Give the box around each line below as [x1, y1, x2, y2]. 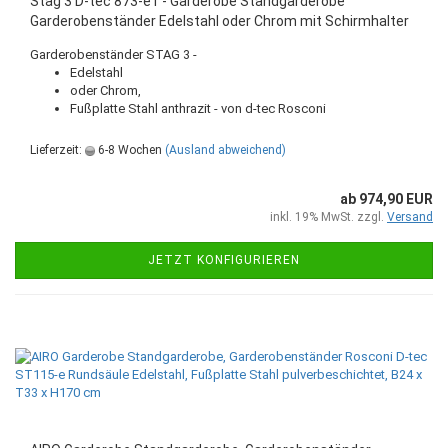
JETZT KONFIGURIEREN [148, 253, 300, 267]
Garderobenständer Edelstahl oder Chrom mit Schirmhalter [30, 13, 409, 29]
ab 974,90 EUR [340, 191, 433, 207]
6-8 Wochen [95, 143, 162, 157]
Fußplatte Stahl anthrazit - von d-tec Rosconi [70, 101, 326, 116]
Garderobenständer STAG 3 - [30, 47, 197, 62]
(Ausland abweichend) [165, 143, 286, 157]
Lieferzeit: [30, 143, 85, 157]
